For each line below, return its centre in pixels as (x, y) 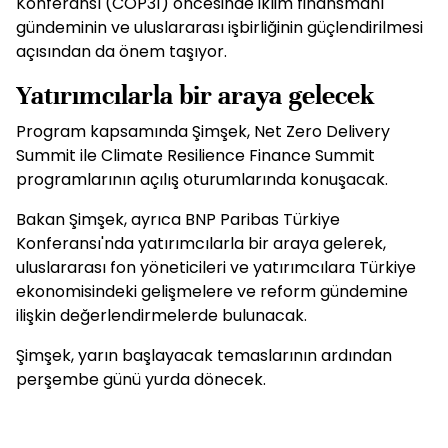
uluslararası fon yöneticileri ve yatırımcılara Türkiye (216, 267)
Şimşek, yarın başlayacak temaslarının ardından (204, 355)
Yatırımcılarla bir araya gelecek (195, 95)
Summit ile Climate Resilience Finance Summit (195, 155)
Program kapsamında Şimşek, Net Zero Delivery (203, 131)
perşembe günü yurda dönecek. (141, 379)
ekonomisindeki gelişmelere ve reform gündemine (212, 291)
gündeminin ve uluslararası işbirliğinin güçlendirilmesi (219, 27)
